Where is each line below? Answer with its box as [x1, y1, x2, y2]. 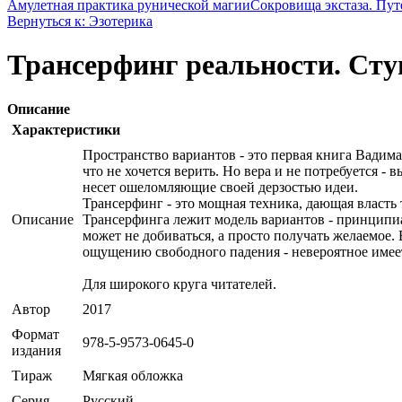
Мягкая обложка [83, 367, 183, 383]
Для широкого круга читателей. [83, 275, 276, 292]
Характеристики [12, 121, 120, 137]
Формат [12, 326, 59, 342]
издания [12, 342, 61, 358]
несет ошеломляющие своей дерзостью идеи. [83, 179, 358, 195]
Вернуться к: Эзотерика [7, 13, 153, 29]
